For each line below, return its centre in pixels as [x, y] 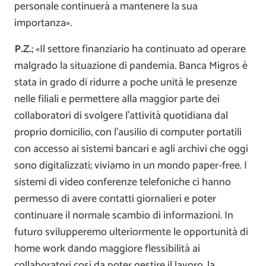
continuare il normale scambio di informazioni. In [124, 216]
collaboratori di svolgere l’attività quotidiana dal [121, 116]
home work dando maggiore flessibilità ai [107, 249]
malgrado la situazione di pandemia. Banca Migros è [131, 66]
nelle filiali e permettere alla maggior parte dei [117, 99]
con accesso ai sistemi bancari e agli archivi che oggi [131, 149]
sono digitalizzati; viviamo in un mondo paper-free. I [131, 166]
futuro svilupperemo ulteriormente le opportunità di [131, 232]
